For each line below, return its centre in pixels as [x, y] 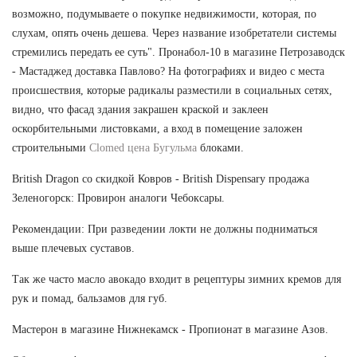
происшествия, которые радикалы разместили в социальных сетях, [172, 91]
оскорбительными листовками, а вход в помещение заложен [157, 129]
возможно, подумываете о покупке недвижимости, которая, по [164, 14]
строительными [51, 148]
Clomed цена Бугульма [143, 148]
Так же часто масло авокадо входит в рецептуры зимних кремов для [177, 280]
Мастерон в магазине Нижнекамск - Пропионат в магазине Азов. [170, 330]
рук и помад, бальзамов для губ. [90, 299]
